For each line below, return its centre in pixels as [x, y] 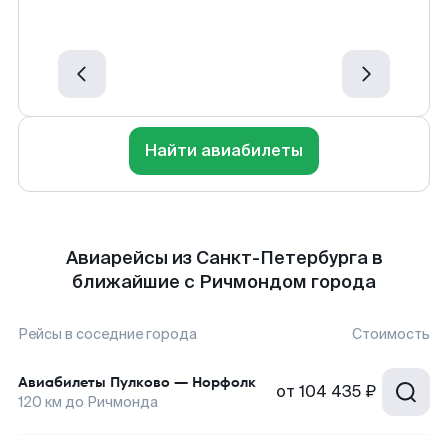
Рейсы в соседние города [107, 334]
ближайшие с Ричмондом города [224, 282]
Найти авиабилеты [224, 150]
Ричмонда [122, 402]
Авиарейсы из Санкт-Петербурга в [224, 258]
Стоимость [391, 334]
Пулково [140, 382]
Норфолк [224, 382]
